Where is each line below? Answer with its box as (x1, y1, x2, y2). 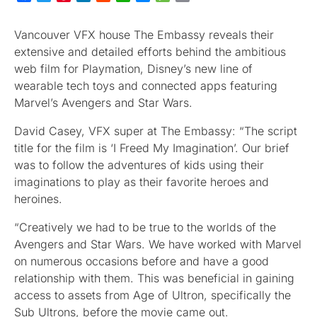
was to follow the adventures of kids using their (14, 157, 264, 172)
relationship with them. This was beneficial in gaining (14, 270, 294, 285)
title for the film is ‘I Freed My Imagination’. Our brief (14, 140, 289, 155)
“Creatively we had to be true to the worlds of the (14, 219, 276, 234)
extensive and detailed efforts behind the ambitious (14, 44, 286, 59)
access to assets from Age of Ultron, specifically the (14, 287, 291, 302)
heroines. (14, 191, 62, 206)
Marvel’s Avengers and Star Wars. (14, 95, 192, 110)
